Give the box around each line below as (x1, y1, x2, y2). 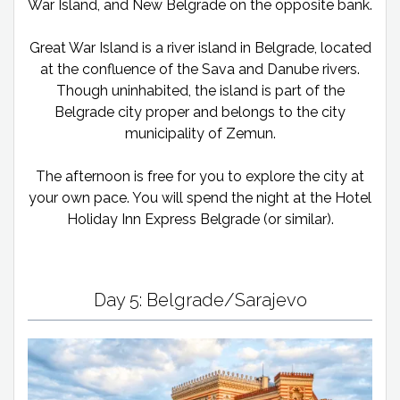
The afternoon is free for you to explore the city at (36, 167, 364, 185)
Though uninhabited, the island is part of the (55, 81, 345, 99)
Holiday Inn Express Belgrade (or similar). (66, 210, 334, 228)
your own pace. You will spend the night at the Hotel (29, 188, 371, 206)
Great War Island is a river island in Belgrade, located (29, 38, 371, 56)
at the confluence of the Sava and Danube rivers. (40, 60, 360, 78)
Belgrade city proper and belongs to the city (54, 103, 346, 121)
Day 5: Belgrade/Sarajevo (93, 288, 307, 311)
